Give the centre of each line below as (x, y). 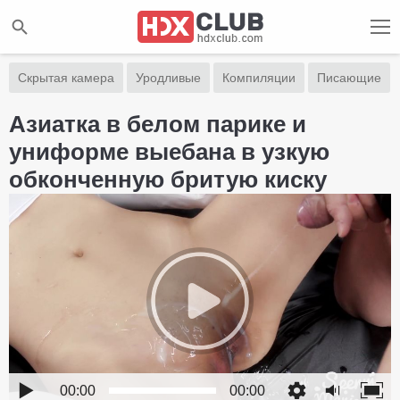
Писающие (349, 78)
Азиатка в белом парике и (158, 124)
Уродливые (168, 78)
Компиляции (259, 78)
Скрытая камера (66, 78)
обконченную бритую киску (168, 179)
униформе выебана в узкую (169, 152)
